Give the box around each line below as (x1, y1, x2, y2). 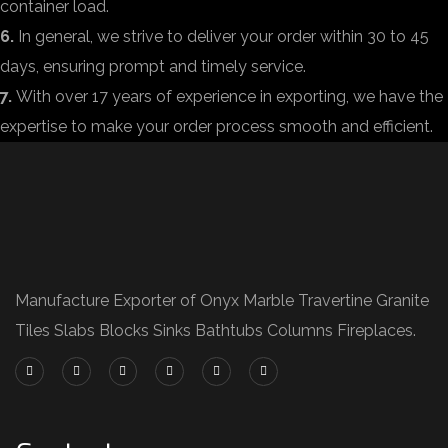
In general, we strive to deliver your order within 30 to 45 (18, 27, 429, 46)
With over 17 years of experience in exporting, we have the (16, 87, 443, 106)
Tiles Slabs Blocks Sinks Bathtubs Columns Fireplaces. (15, 321, 416, 340)
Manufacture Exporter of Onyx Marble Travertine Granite (15, 291, 429, 310)
